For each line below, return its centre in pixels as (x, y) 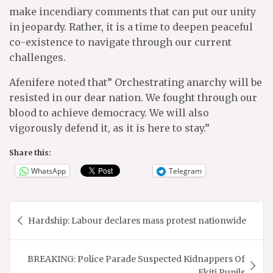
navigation (50, 230)
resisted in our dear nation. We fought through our (133, 97)
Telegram (185, 171)
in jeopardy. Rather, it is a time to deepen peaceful (131, 27)
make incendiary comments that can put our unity (133, 12)
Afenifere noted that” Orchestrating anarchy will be (136, 82)
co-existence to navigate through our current (120, 42)
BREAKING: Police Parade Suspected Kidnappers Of (136, 259)
